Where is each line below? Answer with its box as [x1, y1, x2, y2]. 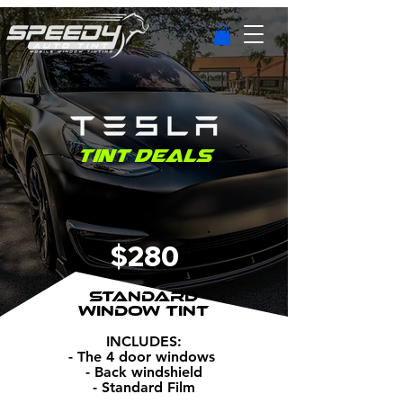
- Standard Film [93, 378, 195, 396]
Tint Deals [76, 143, 211, 166]
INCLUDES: [106, 332, 182, 350]
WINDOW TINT [78, 301, 209, 319]
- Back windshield [85, 363, 202, 381]
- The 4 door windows [68, 347, 219, 365]
